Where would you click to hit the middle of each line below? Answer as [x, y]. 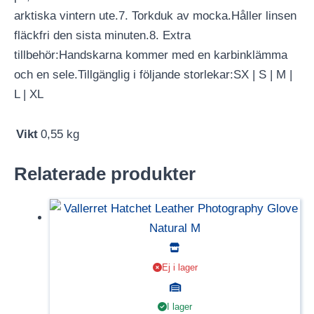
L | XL [29, 95]
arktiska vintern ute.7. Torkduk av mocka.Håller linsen [155, 16]
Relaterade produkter [105, 174]
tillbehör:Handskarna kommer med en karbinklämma [151, 55]
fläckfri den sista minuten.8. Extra [102, 36]
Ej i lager [179, 267]
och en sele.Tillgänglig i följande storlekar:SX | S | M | [153, 75]
